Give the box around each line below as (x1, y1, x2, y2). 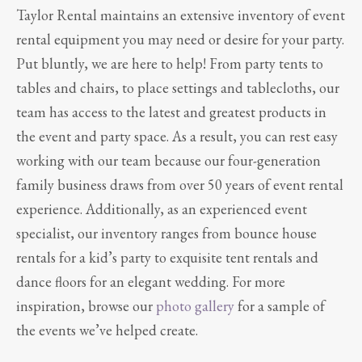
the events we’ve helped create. (16, 320, 198, 339)
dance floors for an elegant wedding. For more (16, 271, 285, 291)
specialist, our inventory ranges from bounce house (16, 223, 317, 242)
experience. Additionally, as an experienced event (16, 199, 307, 218)
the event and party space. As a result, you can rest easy (16, 126, 338, 145)
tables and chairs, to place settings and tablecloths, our (16, 78, 339, 97)
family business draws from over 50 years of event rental (16, 175, 343, 194)
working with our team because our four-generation (16, 150, 321, 170)
